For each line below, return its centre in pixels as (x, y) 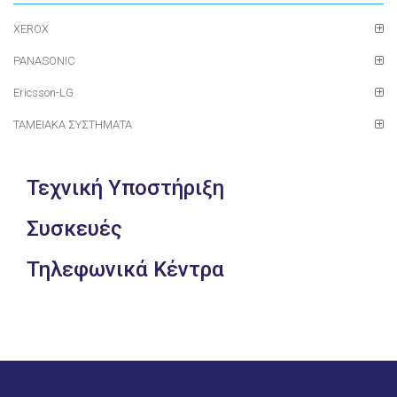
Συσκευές (74, 229)
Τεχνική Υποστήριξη (125, 188)
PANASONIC (44, 61)
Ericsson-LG (43, 93)
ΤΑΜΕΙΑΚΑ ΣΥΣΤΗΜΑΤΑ (73, 125)
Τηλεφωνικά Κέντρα (125, 269)
